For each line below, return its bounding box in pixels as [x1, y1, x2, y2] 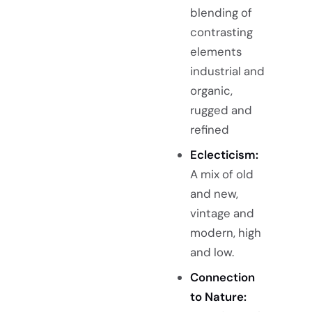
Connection [189, 269, 255, 285]
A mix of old [189, 166, 253, 182]
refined [189, 121, 229, 137]
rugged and [189, 102, 252, 118]
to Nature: [189, 288, 247, 304]
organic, [189, 82, 233, 98]
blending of [189, 4, 252, 20]
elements [189, 43, 242, 59]
